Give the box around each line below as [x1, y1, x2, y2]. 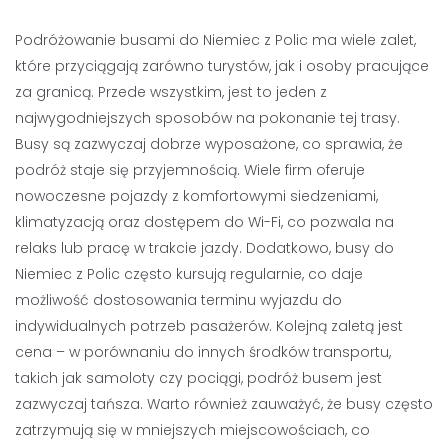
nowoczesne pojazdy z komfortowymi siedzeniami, [15, 186, 378, 206]
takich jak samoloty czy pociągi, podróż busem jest [15, 368, 382, 388]
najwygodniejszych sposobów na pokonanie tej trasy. [15, 108, 400, 128]
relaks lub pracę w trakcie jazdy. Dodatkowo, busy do [15, 238, 394, 258]
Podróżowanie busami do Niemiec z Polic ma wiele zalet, [15, 30, 416, 50]
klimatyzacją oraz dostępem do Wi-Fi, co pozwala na [15, 212, 394, 232]
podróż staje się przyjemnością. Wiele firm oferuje [15, 160, 365, 180]
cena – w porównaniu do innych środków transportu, [15, 342, 391, 362]
